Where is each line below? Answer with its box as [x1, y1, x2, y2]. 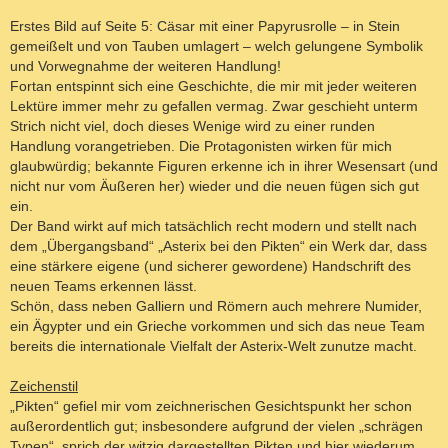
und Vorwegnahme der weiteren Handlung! [10, 57, 281, 74]
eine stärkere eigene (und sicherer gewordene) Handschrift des [10, 257, 411, 274]
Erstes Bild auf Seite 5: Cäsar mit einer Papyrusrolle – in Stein [10, 17, 400, 34]
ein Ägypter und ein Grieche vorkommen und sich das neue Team [10, 317, 425, 334]
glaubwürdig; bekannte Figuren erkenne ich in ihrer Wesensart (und [10, 157, 438, 174]
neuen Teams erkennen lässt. [10, 277, 197, 294]
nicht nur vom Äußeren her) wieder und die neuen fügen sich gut [10, 177, 419, 194]
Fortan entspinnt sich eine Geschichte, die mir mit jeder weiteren [10, 77, 417, 94]
